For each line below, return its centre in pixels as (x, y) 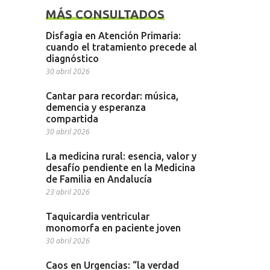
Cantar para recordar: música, (112, 96)
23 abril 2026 (68, 192)
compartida (72, 119)
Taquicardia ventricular (98, 217)
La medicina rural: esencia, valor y (121, 156)
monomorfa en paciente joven (113, 228)
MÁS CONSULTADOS (105, 14)
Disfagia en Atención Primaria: (113, 36)
